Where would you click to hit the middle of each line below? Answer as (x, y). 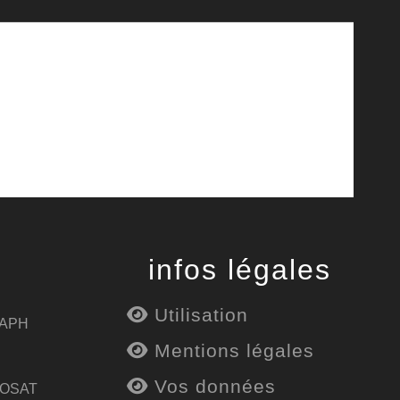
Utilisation (198, 315)
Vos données (212, 386)
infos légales (240, 270)
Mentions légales (231, 350)
